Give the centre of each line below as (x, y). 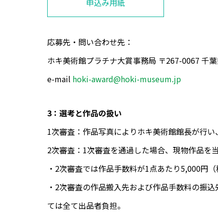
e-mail (60, 79)
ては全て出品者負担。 (86, 206)
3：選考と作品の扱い (84, 113)
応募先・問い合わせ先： (90, 42)
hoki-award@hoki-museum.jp (127, 79)
